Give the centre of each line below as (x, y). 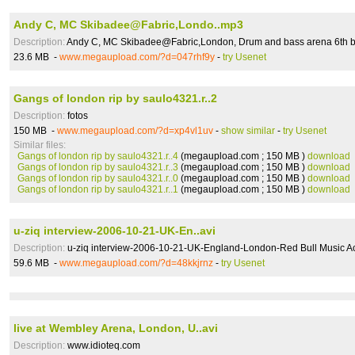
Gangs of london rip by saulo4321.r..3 (98, 167)
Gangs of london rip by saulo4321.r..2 (115, 98)
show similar (248, 131)
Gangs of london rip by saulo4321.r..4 (98, 156)
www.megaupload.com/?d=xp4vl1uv (135, 131)
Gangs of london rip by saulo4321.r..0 (98, 178)
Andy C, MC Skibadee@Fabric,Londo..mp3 (128, 25)
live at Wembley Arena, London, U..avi (116, 328)
